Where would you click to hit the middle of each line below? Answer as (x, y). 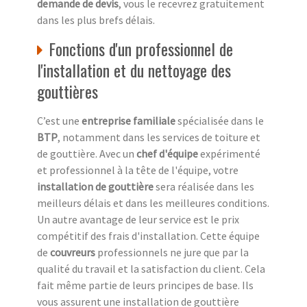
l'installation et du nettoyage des (134, 70)
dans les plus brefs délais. (96, 20)
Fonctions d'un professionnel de (141, 48)
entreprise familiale (128, 120)
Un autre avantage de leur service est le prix (138, 219)
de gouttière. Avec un (87, 153)
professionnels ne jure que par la (172, 252)
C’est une (59, 120)
